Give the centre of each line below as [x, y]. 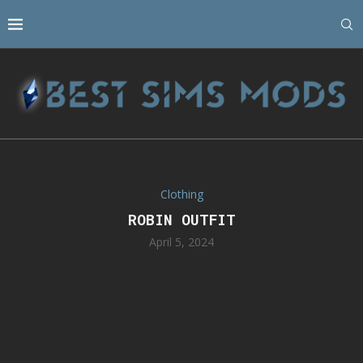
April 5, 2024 [181, 242]
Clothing [181, 194]
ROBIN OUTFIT [181, 220]
